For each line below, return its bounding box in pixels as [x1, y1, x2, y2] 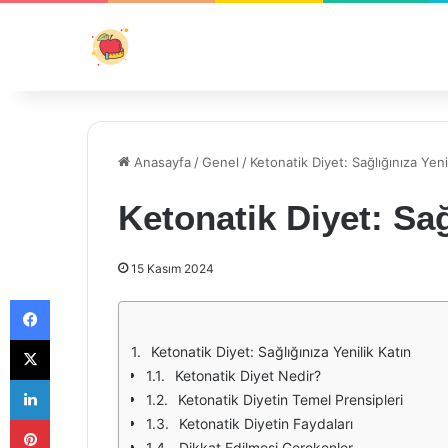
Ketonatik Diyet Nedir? [175, 367, 321, 384]
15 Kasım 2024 [131, 261, 214, 276]
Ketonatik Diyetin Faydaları [179, 415, 353, 432]
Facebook [49, 291, 110, 307]
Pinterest [49, 411, 106, 427]
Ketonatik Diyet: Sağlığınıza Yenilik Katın [151, 343, 411, 360]
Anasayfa [130, 154, 191, 170]
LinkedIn [49, 371, 101, 387]
